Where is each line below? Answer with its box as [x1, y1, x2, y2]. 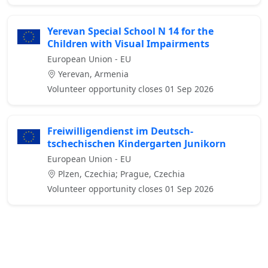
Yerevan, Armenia [56, 68, 129, 80]
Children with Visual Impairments [47, 37, 209, 51]
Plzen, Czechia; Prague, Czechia [56, 168, 185, 180]
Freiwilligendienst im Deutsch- [47, 124, 193, 138]
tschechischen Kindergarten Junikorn [47, 137, 226, 151]
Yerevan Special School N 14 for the [47, 25, 214, 38]
